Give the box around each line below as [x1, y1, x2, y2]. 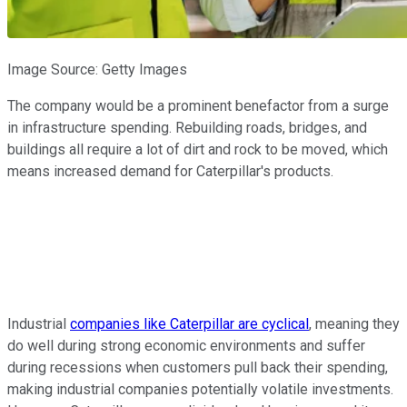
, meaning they [309, 315, 400, 333]
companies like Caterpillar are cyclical [70, 315, 309, 333]
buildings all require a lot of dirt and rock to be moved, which [7, 141, 388, 159]
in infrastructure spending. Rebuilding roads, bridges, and [7, 119, 367, 137]
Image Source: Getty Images [7, 61, 187, 79]
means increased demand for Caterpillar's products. [7, 163, 333, 181]
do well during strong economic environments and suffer [7, 337, 365, 355]
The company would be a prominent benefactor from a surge [7, 97, 389, 115]
